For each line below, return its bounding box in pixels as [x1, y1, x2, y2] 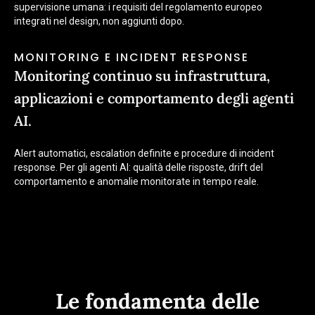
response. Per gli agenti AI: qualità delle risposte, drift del [14, 162, 263, 173]
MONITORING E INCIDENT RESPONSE [14, 49, 249, 65]
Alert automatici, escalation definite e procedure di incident [14, 148, 274, 159]
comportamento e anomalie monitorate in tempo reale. [14, 176, 259, 187]
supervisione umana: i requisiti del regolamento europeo [14, 1, 262, 13]
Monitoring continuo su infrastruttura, [14, 67, 270, 84]
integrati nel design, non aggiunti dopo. [14, 15, 184, 27]
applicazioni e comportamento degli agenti [14, 89, 294, 107]
